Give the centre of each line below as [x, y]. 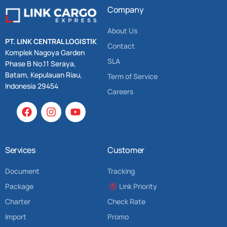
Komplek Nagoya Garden [45, 53]
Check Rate [127, 202]
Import [16, 217]
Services [20, 150]
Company [126, 10]
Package [19, 186]
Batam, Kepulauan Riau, [44, 75]
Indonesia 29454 [32, 86]
